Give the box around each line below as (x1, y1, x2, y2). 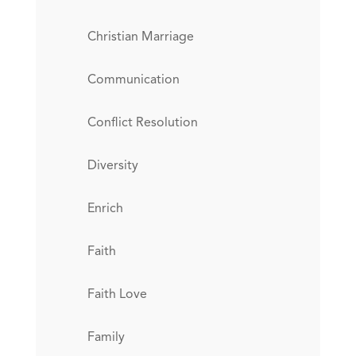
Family (87, 331, 125, 344)
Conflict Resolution (87, 116, 198, 130)
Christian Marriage (87, 30, 194, 44)
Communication (87, 73, 180, 87)
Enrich (87, 202, 123, 215)
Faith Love (87, 288, 147, 301)
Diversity (87, 159, 138, 172)
